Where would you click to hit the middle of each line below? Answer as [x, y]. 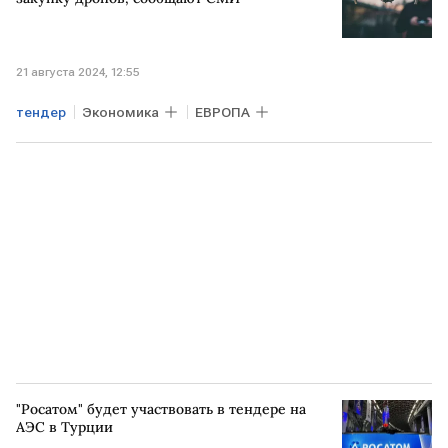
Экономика [120, 111]
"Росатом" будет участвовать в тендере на [161, 408]
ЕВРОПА [222, 111]
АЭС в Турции [64, 426]
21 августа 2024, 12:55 [78, 71]
